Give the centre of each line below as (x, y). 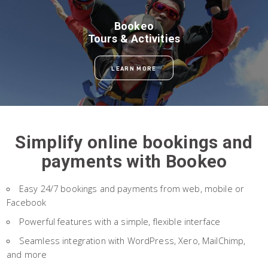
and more (27, 255)
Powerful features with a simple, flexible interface (120, 222)
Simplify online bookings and (134, 142)
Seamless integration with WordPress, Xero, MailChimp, (132, 241)
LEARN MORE (134, 68)
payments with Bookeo (134, 161)
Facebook (27, 202)
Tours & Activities (134, 38)
